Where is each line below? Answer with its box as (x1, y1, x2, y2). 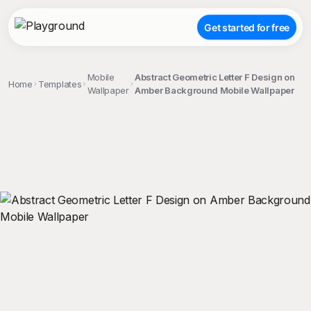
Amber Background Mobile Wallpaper (135, 85, 294, 96)
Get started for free (204, 21, 289, 33)
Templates (38, 78, 82, 90)
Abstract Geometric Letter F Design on (135, 72, 295, 83)
